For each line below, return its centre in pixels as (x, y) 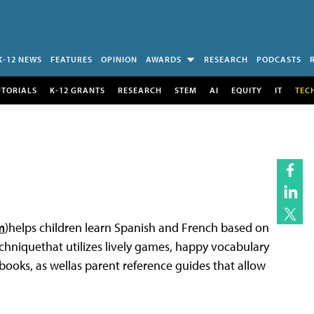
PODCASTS (279, 59)
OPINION (119, 59)
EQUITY (246, 90)
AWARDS (164, 59)
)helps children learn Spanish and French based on (137, 227)
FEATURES (71, 59)
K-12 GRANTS (77, 90)
